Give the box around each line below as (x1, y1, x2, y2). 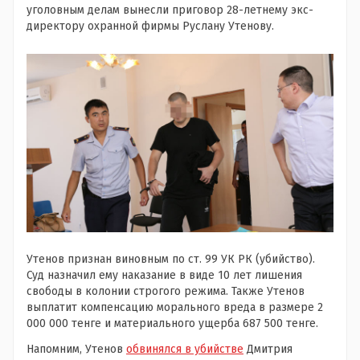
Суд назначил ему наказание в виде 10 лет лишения (27, 268, 302, 282)
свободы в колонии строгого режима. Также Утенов (27, 284, 305, 298)
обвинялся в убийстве (126, 342, 243, 356)
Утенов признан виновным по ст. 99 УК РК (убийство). (27, 252, 315, 266)
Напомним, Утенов (27, 342, 126, 356)
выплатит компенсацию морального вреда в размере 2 (27, 300, 323, 314)
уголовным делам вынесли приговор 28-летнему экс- (27, 3, 313, 17)
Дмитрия (243, 342, 292, 356)
